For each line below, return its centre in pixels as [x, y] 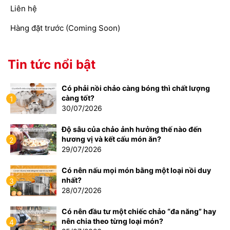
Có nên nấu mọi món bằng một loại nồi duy [136, 170]
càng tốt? [78, 98]
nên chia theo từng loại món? [112, 221]
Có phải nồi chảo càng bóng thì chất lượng [136, 88]
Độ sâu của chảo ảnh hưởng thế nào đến [132, 129]
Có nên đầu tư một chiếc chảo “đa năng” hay [139, 211]
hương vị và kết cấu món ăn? [111, 139]
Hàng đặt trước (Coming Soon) [65, 28]
